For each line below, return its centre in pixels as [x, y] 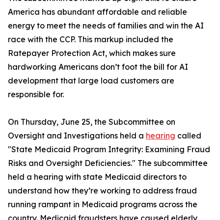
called [188, 136]
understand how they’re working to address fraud [102, 191]
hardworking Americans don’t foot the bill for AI [98, 67]
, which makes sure [140, 53]
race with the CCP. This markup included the [91, 39]
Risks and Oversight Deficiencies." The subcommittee [108, 163]
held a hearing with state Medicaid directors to [97, 177]
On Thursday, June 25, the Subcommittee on [92, 122]
